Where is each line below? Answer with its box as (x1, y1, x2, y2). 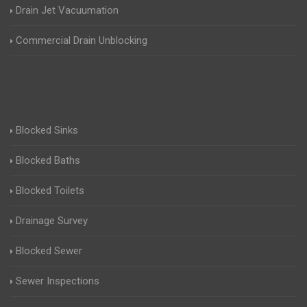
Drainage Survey (16, 214, 88, 228)
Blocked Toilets (16, 184, 84, 197)
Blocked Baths (16, 154, 80, 167)
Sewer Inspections (16, 275, 99, 288)
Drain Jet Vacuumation (16, 4, 119, 17)
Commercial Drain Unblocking (16, 34, 147, 47)
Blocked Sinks (16, 124, 78, 137)
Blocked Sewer (16, 245, 82, 258)
